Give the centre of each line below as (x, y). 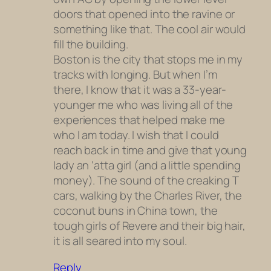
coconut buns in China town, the (135, 211)
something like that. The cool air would (150, 29)
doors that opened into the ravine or (144, 14)
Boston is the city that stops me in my (148, 60)
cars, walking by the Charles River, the (148, 196)
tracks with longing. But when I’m (135, 75)
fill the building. (91, 44)
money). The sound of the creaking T (146, 181)
